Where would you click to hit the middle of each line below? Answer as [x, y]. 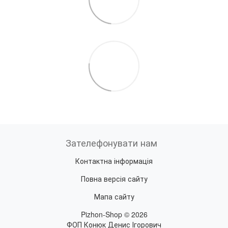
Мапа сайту [114, 196]
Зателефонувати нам [111, 142]
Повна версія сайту [114, 178]
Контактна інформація [114, 161]
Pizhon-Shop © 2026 [114, 214]
